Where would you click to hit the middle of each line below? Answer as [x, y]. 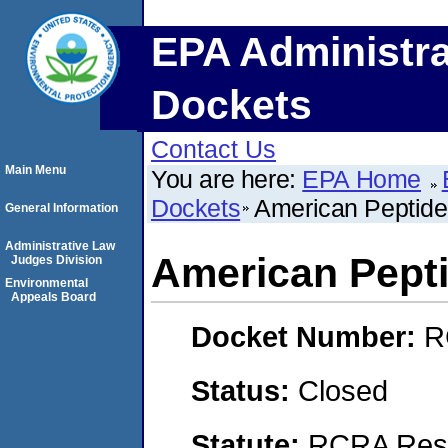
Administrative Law [60, 246]
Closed [343, 390]
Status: [244, 390]
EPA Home [362, 179]
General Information [61, 208]
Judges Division [56, 260]
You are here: [227, 179]
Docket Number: [307, 337]
